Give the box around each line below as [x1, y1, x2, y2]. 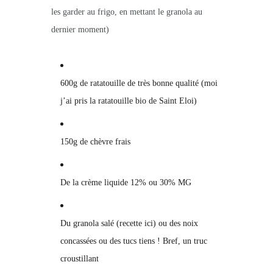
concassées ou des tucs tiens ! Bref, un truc [60, 236, 207, 246]
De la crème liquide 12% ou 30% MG [60, 178, 191, 188]
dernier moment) [51, 25, 109, 35]
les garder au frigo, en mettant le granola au [51, 7, 202, 17]
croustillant [60, 254, 99, 264]
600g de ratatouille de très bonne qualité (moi [60, 79, 218, 88]
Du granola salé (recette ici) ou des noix [60, 219, 198, 229]
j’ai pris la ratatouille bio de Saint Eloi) [60, 96, 197, 106]
